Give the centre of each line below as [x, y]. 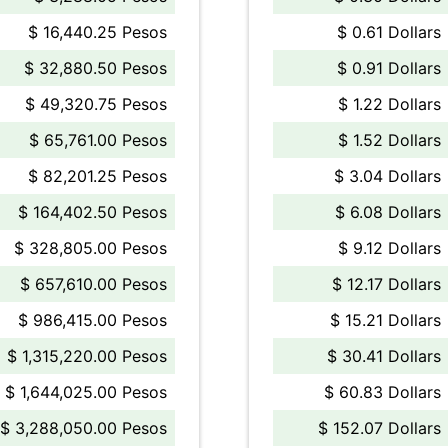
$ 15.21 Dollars [385, 320]
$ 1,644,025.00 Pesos [86, 392]
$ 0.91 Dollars [389, 68]
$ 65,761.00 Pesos [98, 140]
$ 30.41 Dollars [384, 356]
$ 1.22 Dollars [389, 104]
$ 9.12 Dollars [389, 248]
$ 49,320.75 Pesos [96, 104]
